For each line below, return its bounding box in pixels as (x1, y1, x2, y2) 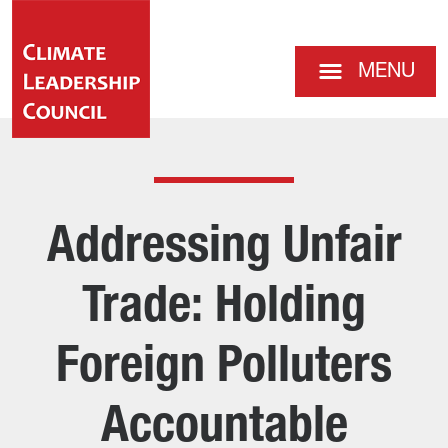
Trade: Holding (82, 283, 366, 334)
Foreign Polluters (56, 343, 392, 394)
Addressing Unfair (46, 223, 402, 274)
